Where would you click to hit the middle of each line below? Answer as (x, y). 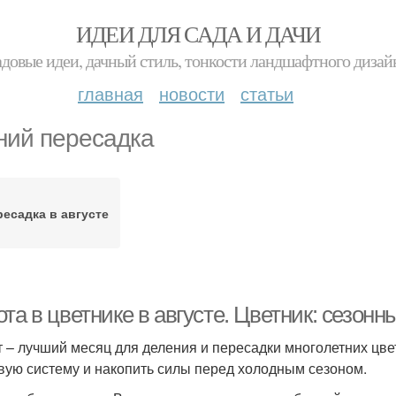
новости (192, 93)
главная (110, 93)
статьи (267, 93)
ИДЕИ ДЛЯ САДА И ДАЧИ (198, 34)
